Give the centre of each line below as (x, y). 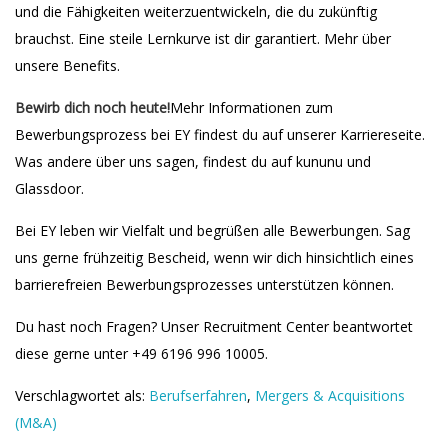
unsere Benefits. (67, 65)
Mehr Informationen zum (251, 107)
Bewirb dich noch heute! (92, 107)
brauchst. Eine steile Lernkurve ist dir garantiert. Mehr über (203, 38)
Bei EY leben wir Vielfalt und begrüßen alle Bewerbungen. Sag (212, 230)
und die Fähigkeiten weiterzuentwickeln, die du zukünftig (196, 11)
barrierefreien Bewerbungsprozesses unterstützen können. (204, 284)
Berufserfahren (198, 395)
